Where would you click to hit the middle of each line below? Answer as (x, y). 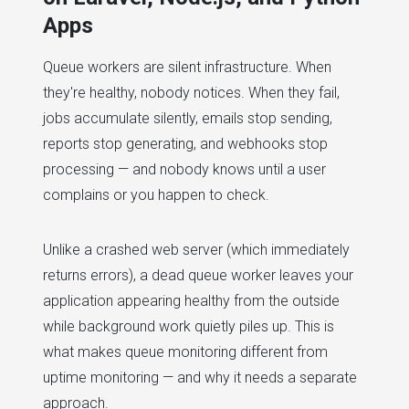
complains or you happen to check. (156, 195)
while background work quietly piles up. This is (189, 327)
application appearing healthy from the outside (191, 301)
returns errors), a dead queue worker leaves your (198, 276)
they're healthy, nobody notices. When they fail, (191, 93)
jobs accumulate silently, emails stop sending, (188, 119)
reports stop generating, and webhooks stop (185, 144)
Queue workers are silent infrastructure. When (187, 68)
